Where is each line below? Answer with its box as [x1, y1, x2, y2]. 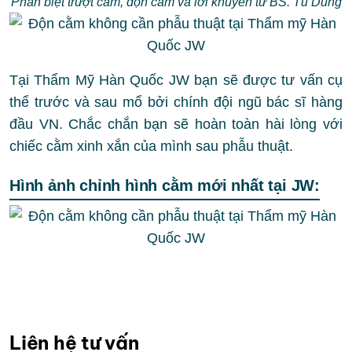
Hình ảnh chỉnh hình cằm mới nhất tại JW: [9, 176, 320, 194]
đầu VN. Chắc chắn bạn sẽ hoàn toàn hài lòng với [9, 115, 343, 132]
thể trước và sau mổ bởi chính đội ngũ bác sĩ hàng [9, 93, 343, 110]
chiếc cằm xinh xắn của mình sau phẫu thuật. [9, 137, 293, 154]
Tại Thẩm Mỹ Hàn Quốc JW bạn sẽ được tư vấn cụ [9, 71, 343, 88]
